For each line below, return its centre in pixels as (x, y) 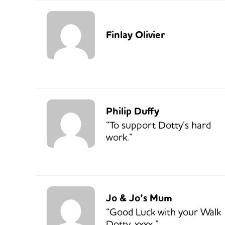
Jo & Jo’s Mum (139, 198)
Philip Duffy (133, 111)
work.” (119, 137)
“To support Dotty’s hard (158, 125)
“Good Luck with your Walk (163, 211)
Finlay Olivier (136, 35)
